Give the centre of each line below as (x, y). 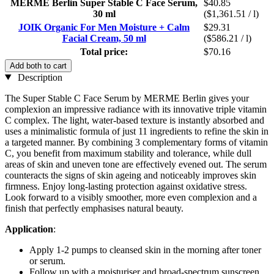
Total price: (104, 51)
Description (39, 77)
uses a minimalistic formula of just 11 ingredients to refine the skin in (137, 131)
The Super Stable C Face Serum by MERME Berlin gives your (127, 98)
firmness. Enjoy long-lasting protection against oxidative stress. (126, 186)
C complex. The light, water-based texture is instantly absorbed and (135, 120)
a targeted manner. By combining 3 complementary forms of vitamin (136, 142)
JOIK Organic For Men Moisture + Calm (104, 27)
